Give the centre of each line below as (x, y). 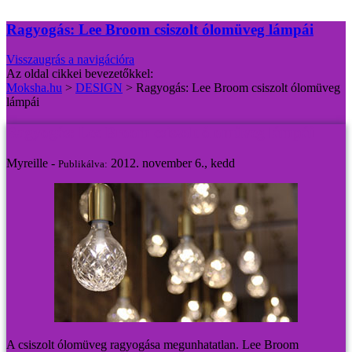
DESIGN (99, 88)
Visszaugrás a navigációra (70, 60)
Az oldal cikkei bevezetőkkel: (80, 74)
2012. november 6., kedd (173, 163)
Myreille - (31, 163)
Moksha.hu (34, 88)
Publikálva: (83, 163)
